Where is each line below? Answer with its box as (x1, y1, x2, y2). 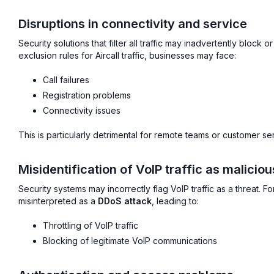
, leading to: (152, 195, 199, 206)
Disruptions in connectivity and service (18, 17, 247, 32)
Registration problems (43, 89, 131, 100)
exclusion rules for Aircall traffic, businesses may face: (18, 50, 236, 61)
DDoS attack (98, 195, 152, 206)
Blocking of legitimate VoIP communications (43, 235, 217, 246)
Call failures (43, 75, 89, 86)
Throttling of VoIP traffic (43, 220, 138, 231)
